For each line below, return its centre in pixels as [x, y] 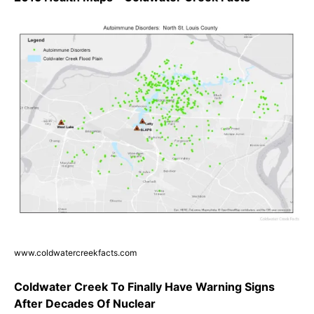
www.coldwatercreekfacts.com [75, 253]
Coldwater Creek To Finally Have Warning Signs [144, 287]
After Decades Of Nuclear [85, 304]
